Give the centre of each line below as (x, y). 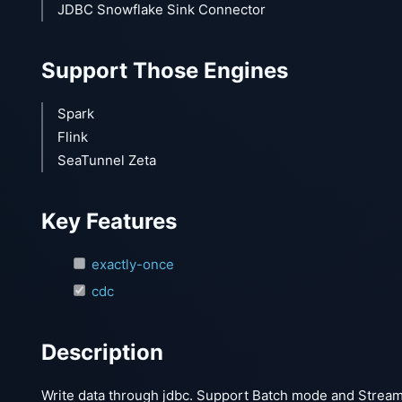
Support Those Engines (165, 70)
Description (102, 352)
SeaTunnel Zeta (107, 160)
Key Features (109, 221)
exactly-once (133, 264)
